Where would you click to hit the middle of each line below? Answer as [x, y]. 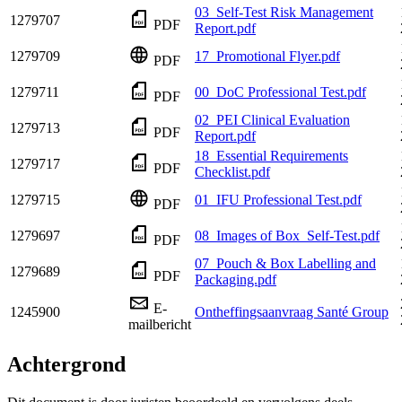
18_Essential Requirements [271, 155]
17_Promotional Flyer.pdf [267, 56]
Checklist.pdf [232, 171]
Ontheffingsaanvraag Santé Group [292, 311]
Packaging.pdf [236, 279]
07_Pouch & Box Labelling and [285, 263]
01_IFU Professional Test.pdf [278, 199]
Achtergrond [66, 365]
